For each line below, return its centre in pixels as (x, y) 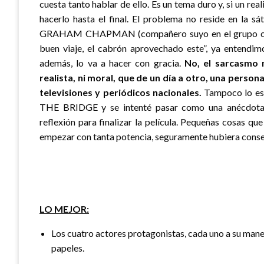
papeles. (68, 247)
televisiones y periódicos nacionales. (121, 92)
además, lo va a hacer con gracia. (112, 62)
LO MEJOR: (64, 209)
